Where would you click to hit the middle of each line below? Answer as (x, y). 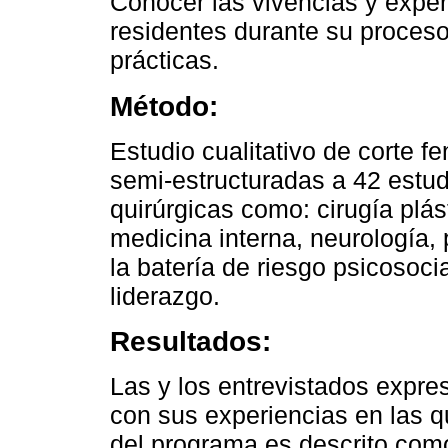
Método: (164, 106)
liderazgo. (165, 295)
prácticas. (164, 60)
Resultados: (190, 341)
